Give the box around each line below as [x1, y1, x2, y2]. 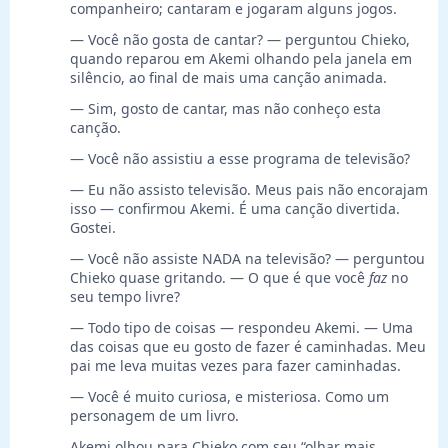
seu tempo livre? [70, 287, 180, 307]
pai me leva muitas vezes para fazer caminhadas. [70, 356, 401, 376]
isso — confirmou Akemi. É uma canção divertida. [70, 199, 400, 219]
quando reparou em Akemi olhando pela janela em [70, 49, 412, 69]
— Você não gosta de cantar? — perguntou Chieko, [70, 30, 410, 50]
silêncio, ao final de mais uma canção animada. [70, 68, 387, 88]
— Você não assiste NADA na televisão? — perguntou [70, 249, 425, 269]
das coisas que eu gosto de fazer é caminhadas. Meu [70, 337, 426, 357]
